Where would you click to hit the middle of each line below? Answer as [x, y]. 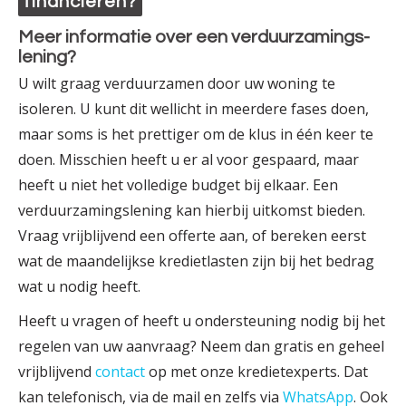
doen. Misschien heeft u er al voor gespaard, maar [188, 159]
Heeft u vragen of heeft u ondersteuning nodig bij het [202, 320]
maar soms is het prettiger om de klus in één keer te [196, 134]
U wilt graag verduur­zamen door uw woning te [177, 83]
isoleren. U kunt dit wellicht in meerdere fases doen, [193, 108]
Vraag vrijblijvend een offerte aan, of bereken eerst [192, 235]
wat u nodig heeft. [79, 286]
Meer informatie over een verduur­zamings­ [194, 37]
